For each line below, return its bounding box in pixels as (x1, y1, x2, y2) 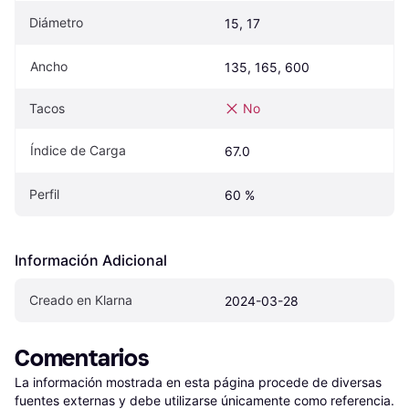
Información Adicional (15, 251, 167, 269)
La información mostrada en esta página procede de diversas (15, 374, 382, 390)
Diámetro (29, 15, 83, 30)
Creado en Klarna (29, 292, 132, 308)
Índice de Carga (30, 142, 126, 158)
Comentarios (15, 344, 150, 372)
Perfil (29, 186, 59, 202)
